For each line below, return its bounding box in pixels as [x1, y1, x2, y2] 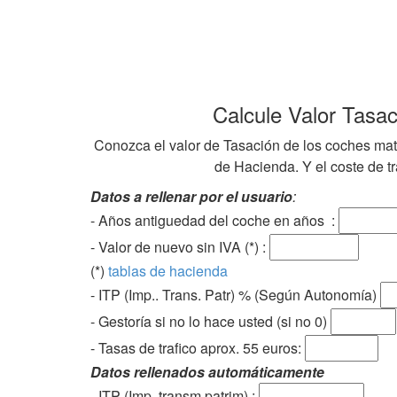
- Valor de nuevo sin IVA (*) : [90, 236, 269, 257]
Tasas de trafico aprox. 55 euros [98, 337, 298, 358]
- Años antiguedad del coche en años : [90, 209, 339, 230]
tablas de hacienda [108, 260, 228, 281]
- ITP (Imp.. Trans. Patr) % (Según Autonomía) [90, 284, 380, 305]
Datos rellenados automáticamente [90, 361, 324, 382]
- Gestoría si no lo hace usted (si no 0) [90, 310, 331, 331]
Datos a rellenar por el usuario [90, 185, 292, 206]
